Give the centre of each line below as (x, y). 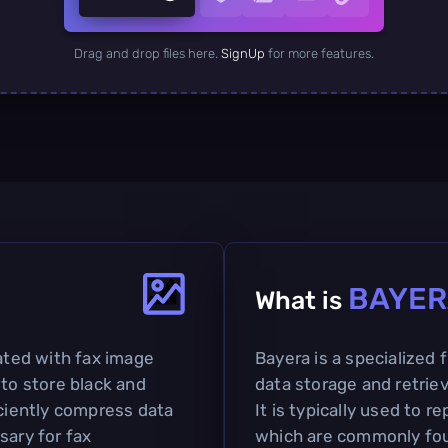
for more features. (319, 53)
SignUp (243, 53)
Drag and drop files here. (147, 53)
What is (301, 300)
